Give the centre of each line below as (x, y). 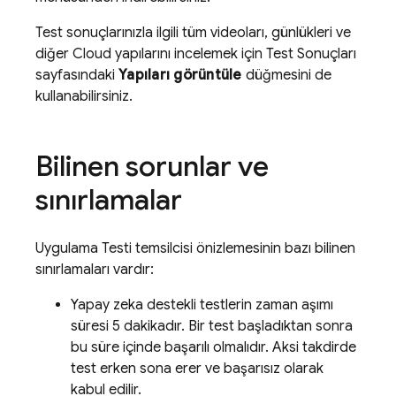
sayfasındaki (77, 75)
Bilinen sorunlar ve (152, 166)
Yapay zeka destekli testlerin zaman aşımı (202, 305)
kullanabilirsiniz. (84, 96)
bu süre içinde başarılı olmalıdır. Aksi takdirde (213, 347)
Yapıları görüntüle (180, 75)
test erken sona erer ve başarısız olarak (197, 369)
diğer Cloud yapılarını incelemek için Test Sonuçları (196, 54)
